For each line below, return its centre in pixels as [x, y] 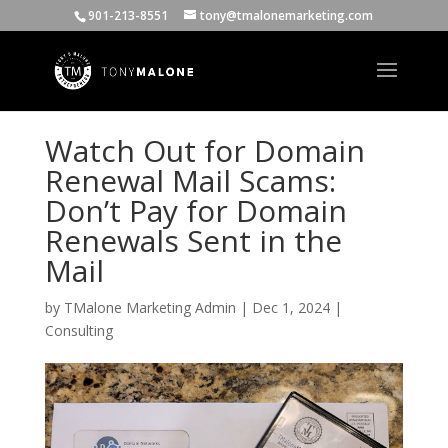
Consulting [78, 330]
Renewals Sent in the [193, 240]
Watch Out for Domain [204, 150]
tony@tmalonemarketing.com [287, 15]
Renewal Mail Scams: [190, 180]
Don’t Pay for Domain [195, 210]
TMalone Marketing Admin [149, 307]
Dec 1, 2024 [290, 307]
